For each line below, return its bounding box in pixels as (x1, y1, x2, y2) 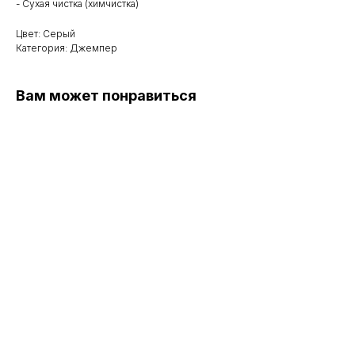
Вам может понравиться (16, 87, 197, 105)
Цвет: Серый (16, 28, 75, 40)
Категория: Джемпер (16, 42, 117, 55)
